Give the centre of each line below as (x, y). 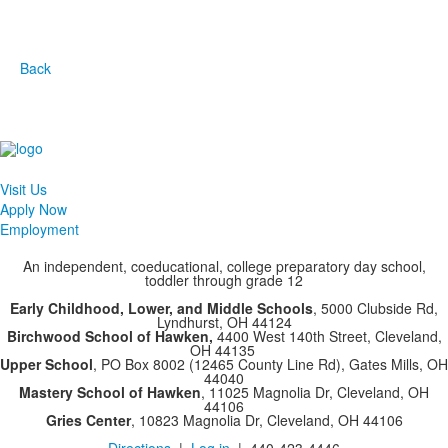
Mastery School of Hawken (110, 392)
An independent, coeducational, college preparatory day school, (224, 266)
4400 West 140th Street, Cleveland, (327, 336)
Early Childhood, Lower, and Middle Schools (161, 308)
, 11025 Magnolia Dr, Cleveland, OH (315, 392)
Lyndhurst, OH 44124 (224, 322)
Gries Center (88, 420)
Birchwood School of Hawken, (109, 336)
